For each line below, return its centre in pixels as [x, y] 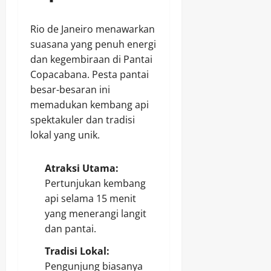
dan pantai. [70, 229]
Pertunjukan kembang [95, 184]
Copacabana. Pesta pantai [90, 75]
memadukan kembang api [90, 105]
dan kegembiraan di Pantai [91, 60]
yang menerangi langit [96, 214]
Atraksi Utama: [82, 168]
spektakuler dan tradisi [83, 120]
